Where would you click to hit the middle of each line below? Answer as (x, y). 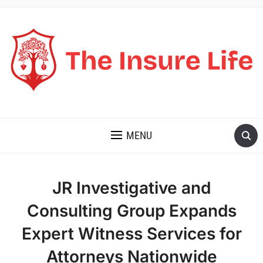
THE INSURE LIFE (47, 105)
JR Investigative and (131, 188)
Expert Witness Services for (131, 234)
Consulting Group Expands (131, 211)
